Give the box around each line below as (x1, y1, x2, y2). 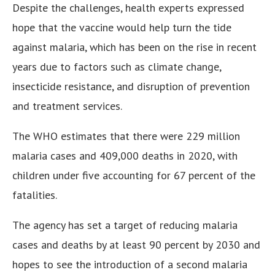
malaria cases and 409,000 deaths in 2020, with (12, 149, 238, 163)
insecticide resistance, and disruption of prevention (12, 79, 250, 94)
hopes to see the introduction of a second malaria (12, 257, 247, 272)
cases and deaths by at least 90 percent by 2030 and (12, 238, 260, 252)
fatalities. (12, 188, 57, 203)
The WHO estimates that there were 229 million (12, 129, 240, 144)
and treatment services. (12, 99, 122, 114)
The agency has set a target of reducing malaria (12, 218, 238, 233)
